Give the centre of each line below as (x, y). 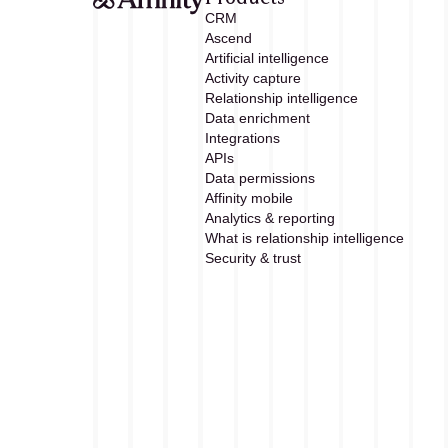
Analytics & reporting (270, 217)
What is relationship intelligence (305, 237)
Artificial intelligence (267, 57)
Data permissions (260, 177)
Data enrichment (258, 117)
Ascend (229, 37)
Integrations (243, 137)
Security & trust (253, 257)
